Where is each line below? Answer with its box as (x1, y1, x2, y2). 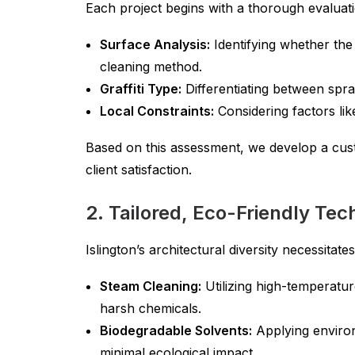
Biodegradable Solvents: (100, 323, 252, 338)
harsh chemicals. (100, 300, 201, 316)
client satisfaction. (86, 162, 192, 177)
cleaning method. (100, 59, 202, 74)
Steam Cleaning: (100, 278, 201, 294)
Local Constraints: (100, 103, 214, 119)
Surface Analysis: (100, 36, 210, 52)
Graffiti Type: (100, 81, 181, 97)
